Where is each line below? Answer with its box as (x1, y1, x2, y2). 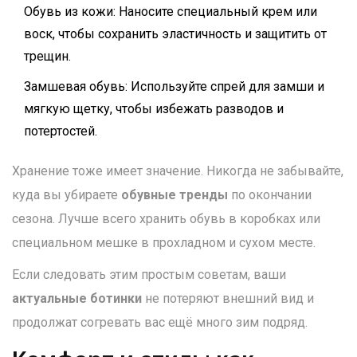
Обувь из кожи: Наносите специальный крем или (24, 4, 317, 20)
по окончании (228, 187, 312, 203)
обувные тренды (121, 187, 228, 203)
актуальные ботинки (12, 291, 142, 307)
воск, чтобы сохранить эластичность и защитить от (24, 26, 327, 42)
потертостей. (24, 124, 97, 139)
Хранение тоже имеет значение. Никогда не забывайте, (12, 163, 343, 179)
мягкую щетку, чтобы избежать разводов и (24, 101, 284, 117)
